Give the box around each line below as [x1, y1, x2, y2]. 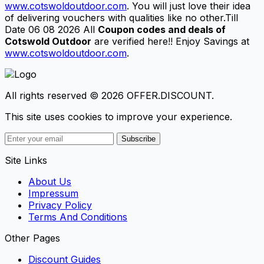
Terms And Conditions [28, 210, 127, 223]
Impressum [28, 187, 78, 199]
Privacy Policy [28, 199, 92, 211]
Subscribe [121, 134, 156, 143]
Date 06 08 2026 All [5, 23, 98, 35]
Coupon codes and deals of [98, 23, 226, 35]
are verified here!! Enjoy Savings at [91, 35, 249, 47]
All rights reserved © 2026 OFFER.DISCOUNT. [5, 89, 214, 101]
